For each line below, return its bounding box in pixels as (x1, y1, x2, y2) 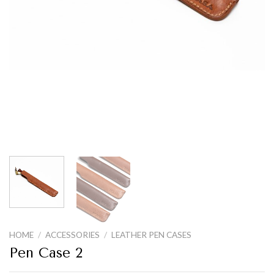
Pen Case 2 (9, 244, 83, 261)
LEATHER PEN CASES (111, 229, 192, 240)
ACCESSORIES (45, 229, 100, 240)
